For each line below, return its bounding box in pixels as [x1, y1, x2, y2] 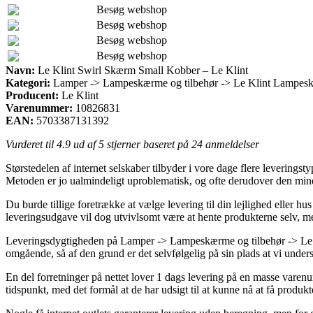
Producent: [6, 89, 59, 101]
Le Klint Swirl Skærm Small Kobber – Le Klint [35, 64, 248, 76]
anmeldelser [203, 138, 259, 150]
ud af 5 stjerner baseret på [71, 138, 191, 150]
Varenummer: [6, 101, 73, 114]
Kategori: [6, 76, 50, 89]
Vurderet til [6, 138, 57, 150]
